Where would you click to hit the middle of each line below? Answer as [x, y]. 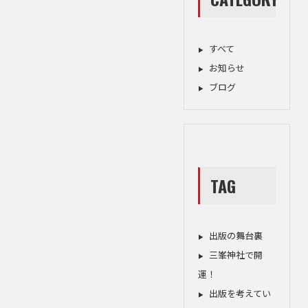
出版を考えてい [240, 294]
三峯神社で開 [236, 255]
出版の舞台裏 [236, 236]
